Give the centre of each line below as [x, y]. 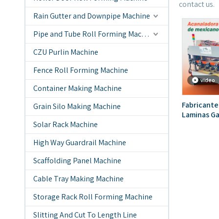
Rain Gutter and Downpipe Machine [92, 16]
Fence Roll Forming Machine [81, 70]
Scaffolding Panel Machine [77, 161]
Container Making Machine [77, 88]
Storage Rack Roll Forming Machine [93, 197]
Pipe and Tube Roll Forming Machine [145, 34]
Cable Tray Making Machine [78, 179]
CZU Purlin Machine [66, 52]
